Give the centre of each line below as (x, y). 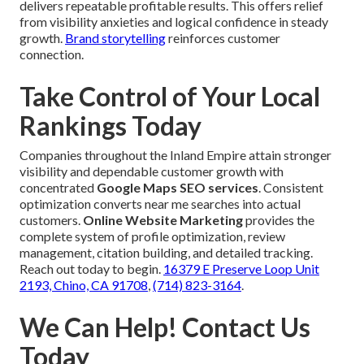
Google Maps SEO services (178, 187)
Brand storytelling (115, 37)
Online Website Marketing (163, 219)
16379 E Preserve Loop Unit (241, 268)
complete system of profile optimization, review (152, 236)
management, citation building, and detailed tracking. (166, 252)
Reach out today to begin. (91, 268)
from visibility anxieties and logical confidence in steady (174, 21)
